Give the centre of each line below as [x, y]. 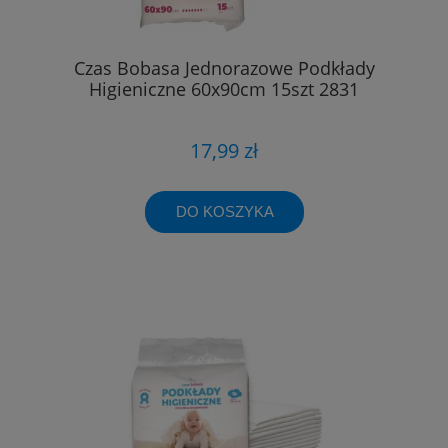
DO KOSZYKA [224, 211]
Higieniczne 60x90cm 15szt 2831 [224, 89]
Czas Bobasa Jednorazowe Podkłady [224, 68]
